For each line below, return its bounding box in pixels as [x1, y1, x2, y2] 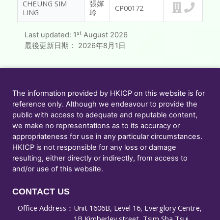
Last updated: [25, 30, 73, 40]
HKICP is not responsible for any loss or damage [12, 143, 176, 152]
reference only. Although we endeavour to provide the [12, 100, 197, 109]
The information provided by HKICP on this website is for [12, 89, 205, 98]
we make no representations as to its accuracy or [12, 121, 180, 131]
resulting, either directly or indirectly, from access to [12, 154, 188, 163]
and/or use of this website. [12, 165, 103, 174]
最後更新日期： [25, 41, 78, 51]
